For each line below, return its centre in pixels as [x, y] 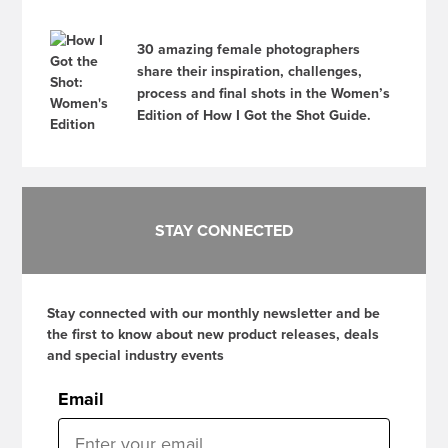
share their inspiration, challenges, [250, 71]
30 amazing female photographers [249, 49]
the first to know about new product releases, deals [213, 334]
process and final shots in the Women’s [264, 93]
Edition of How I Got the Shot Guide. [254, 115]
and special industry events [136, 355]
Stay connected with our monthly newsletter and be [214, 313]
